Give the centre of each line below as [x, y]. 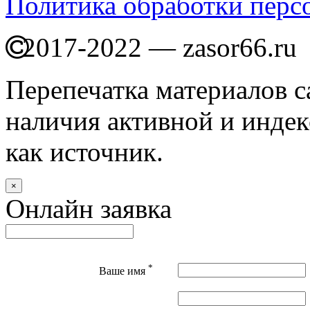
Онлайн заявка [89, 208]
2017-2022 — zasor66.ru [156, 47]
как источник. [84, 152]
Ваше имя [124, 271]
